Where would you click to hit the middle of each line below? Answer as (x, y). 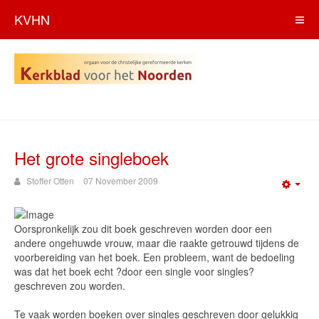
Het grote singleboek (91, 158)
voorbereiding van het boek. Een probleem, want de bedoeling (155, 257)
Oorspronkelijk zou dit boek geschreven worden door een (143, 229)
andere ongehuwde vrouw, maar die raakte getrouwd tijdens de (157, 243)
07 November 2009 (121, 181)
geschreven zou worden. (70, 286)
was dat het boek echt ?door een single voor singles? (134, 271)
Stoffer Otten (50, 181)
